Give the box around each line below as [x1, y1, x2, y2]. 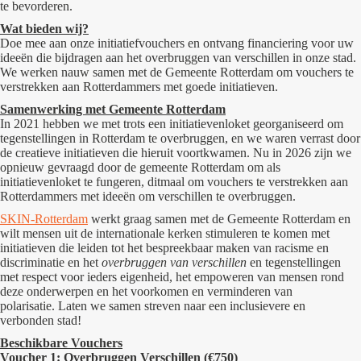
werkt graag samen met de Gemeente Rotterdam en [88, 212, 351, 226]
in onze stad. [289, 51, 356, 64]
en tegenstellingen [247, 255, 341, 269]
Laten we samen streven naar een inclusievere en [58, 299, 305, 313]
